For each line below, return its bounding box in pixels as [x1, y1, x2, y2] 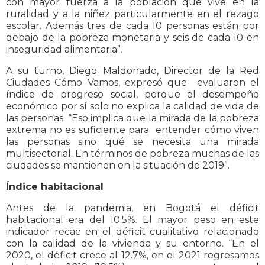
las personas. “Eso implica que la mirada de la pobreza [6, 112, 259, 124]
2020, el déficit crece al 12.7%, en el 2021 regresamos [6, 250, 259, 261]
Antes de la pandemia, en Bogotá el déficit [6, 202, 259, 214]
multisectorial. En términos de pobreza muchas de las [6, 148, 259, 160]
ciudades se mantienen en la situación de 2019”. [6, 160, 230, 172]
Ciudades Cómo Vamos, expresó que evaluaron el [6, 77, 259, 89]
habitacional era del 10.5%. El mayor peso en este [6, 214, 259, 226]
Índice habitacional [6, 181, 104, 193]
